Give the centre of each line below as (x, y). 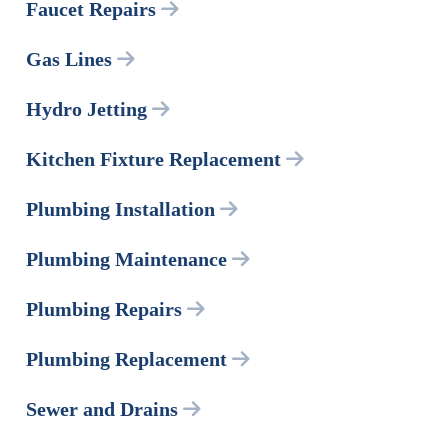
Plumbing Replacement (126, 359)
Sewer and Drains (102, 409)
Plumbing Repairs (104, 309)
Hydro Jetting (86, 109)
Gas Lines (69, 59)
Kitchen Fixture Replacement (153, 159)
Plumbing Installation (120, 209)
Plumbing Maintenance (126, 259)
